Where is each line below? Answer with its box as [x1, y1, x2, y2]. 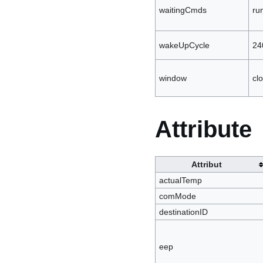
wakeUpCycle [159, 41, 210, 50]
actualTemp [159, 175, 202, 185]
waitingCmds [159, 5, 207, 15]
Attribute [155, 115, 252, 143]
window [159, 73, 187, 83]
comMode [159, 191, 196, 201]
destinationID [159, 207, 208, 217]
